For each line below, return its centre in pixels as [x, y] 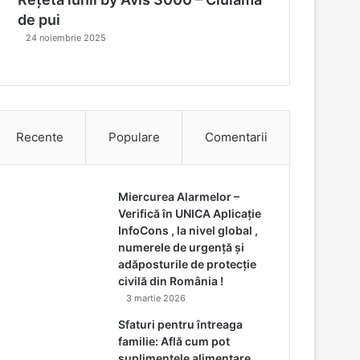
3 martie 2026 [156, 298]
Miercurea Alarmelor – [179, 196]
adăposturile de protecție [188, 264]
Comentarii [236, 137]
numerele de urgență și [182, 247]
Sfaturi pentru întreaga [181, 324]
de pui [39, 19]
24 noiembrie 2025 [66, 37]
